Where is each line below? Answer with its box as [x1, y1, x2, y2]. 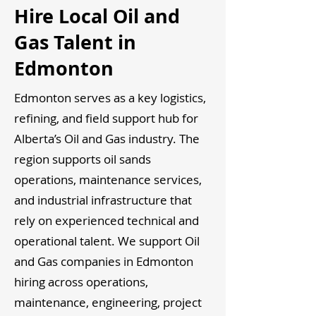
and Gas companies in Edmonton [14, 253, 193, 269]
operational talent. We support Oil [14, 233, 200, 249]
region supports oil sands [14, 151, 151, 167]
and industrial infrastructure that [14, 192, 192, 208]
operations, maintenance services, [14, 171, 202, 188]
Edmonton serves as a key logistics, [14, 90, 206, 106]
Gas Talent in [14, 29, 136, 55]
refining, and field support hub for [14, 110, 198, 126]
